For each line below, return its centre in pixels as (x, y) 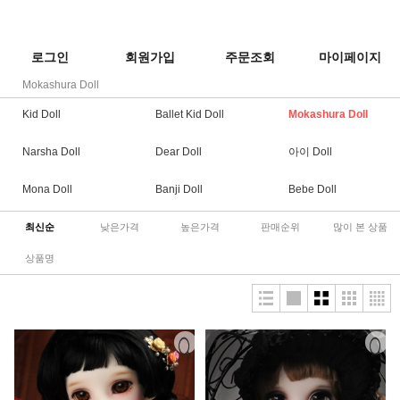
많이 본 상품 (360, 227)
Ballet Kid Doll (190, 114)
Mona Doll (47, 189)
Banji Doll (179, 189)
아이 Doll (311, 152)
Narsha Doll (51, 152)
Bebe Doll (313, 189)
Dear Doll (179, 152)
